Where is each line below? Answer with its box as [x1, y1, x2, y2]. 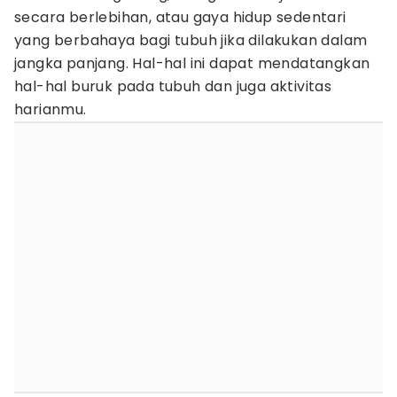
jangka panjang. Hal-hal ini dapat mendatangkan [14, 53, 370, 74]
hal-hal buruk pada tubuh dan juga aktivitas [14, 76, 332, 97]
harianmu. [14, 99, 87, 120]
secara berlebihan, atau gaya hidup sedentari [14, 7, 346, 27]
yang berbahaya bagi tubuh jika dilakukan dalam [14, 30, 368, 51]
